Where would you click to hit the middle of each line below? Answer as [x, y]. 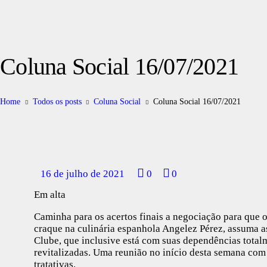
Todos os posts [57, 101]
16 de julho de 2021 [83, 173]
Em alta [50, 194]
